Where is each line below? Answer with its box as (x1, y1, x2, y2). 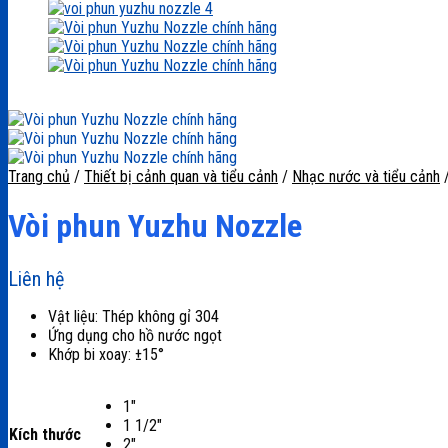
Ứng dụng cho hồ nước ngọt (48, 325, 222, 345)
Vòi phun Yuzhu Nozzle (8, 207, 302, 246)
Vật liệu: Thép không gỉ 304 (48, 306, 219, 326)
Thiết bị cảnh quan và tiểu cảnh (84, 167, 278, 186)
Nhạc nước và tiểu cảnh (292, 167, 440, 186)
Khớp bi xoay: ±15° (48, 344, 164, 364)
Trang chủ (8, 167, 70, 186)
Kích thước (9, 424, 81, 444)
